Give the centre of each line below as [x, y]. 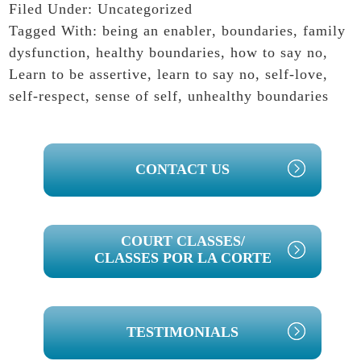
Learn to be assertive [79, 75]
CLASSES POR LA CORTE [183, 258]
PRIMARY [106, 157]
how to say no [277, 53]
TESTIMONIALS [183, 332]
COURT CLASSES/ [183, 241]
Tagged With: [56, 31]
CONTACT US [183, 170]
